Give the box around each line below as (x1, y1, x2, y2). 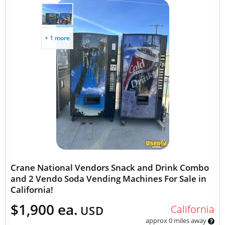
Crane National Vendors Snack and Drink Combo (11, 162, 209, 173)
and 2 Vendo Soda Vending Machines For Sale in (11, 173, 206, 184)
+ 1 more (45, 34, 70, 42)
